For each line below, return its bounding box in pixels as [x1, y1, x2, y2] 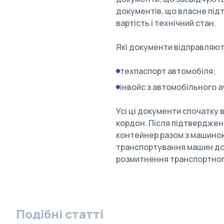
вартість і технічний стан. [116, 17, 216, 28]
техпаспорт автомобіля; [120, 65, 215, 76]
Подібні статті [16, 205, 103, 222]
